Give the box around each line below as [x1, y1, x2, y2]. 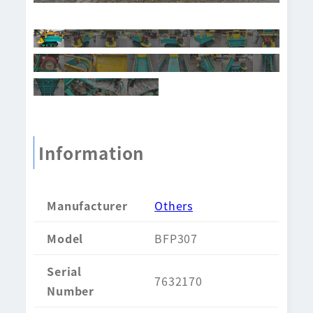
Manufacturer [47, 197, 128, 214]
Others [154, 197, 194, 214]
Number [47, 282, 95, 300]
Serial [47, 263, 82, 280]
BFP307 [154, 230, 198, 247]
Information [38, 140, 145, 166]
